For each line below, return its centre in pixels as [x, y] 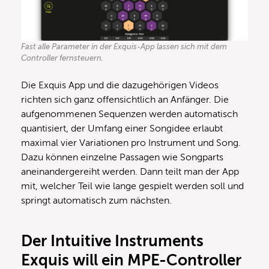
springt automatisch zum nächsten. [96, 201]
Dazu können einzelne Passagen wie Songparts [122, 158]
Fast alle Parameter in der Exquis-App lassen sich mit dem [124, 47]
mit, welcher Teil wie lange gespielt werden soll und [132, 186]
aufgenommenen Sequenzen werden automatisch [129, 114]
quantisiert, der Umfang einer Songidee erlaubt [122, 129]
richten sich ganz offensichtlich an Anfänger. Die [125, 100]
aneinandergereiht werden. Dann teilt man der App [130, 172]
